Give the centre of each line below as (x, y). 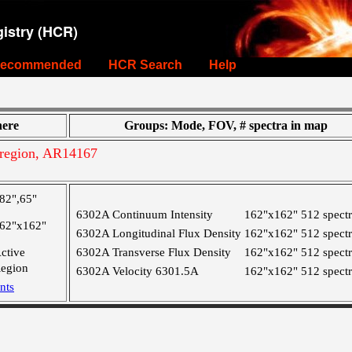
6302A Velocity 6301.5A (137, 271)
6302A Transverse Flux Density (154, 252)
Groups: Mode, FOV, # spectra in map (225, 125)
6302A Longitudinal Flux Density (159, 233)
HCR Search (145, 65)
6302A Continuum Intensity (145, 214)
